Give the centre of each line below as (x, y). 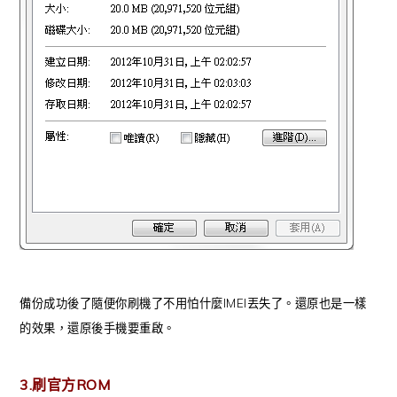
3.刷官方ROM (65, 385)
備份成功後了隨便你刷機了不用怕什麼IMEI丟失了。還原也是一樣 (193, 304)
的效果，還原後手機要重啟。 (97, 328)
